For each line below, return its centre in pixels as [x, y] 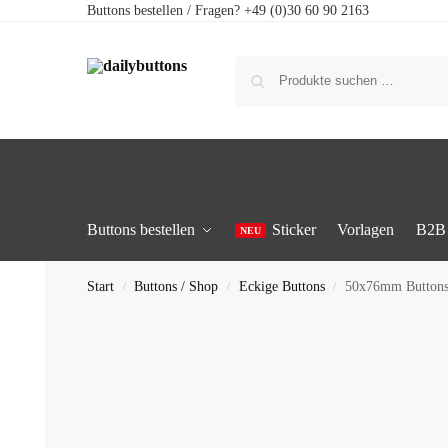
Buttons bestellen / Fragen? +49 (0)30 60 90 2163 [228, 10]
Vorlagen [366, 229]
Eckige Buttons [281, 287]
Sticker [293, 229]
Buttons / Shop [176, 287]
